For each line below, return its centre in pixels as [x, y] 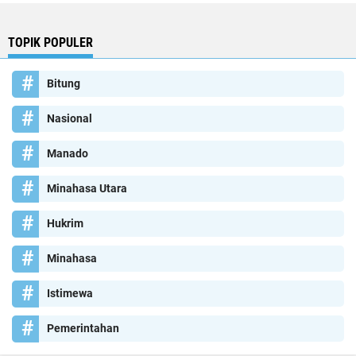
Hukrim [65, 224]
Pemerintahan [83, 329]
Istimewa [70, 294]
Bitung [64, 84]
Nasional [70, 119]
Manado [68, 154]
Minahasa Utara [87, 189]
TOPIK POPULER [50, 43]
